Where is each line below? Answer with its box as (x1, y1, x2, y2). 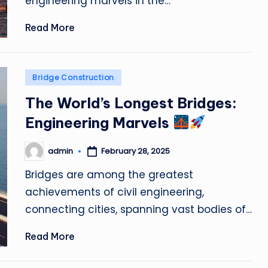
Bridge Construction (32, 72, 115, 83)
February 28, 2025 (101, 145, 170, 157)
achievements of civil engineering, (25, 184, 205, 199)
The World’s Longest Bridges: (25, 93, 237, 112)
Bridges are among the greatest (25, 167, 194, 182)
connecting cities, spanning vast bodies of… (25, 202, 252, 217)
